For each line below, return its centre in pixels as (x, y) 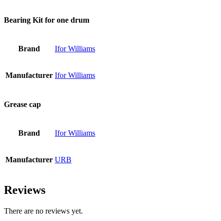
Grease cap (22, 104)
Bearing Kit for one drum (47, 20)
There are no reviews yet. (43, 211)
